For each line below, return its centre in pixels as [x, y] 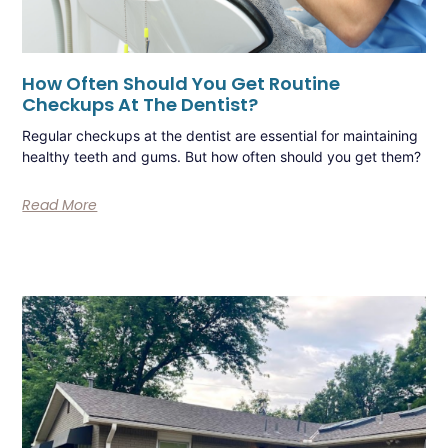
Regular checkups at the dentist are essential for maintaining [220, 135]
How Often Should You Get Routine [181, 83]
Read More [60, 204]
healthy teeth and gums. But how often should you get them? [222, 156]
